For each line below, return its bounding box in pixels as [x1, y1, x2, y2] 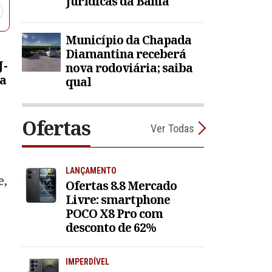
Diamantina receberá [66, 46, 186, 63]
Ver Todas [151, 121, 194, 135]
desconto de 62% [66, 219, 156, 236]
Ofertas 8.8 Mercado [66, 177, 177, 194]
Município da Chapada [66, 32, 191, 49]
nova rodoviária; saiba [66, 59, 192, 76]
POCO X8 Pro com [66, 205, 163, 222]
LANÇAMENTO [66, 166, 117, 176]
